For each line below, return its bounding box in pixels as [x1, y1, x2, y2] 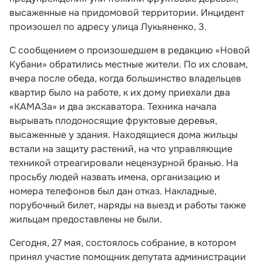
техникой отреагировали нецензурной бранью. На [9, 156, 238, 169]
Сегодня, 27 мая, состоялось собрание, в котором [9, 236, 236, 249]
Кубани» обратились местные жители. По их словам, [9, 58, 248, 70]
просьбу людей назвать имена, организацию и [9, 170, 220, 183]
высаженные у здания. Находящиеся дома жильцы [9, 128, 238, 141]
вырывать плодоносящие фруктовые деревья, [9, 114, 217, 127]
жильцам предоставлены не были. [9, 213, 162, 225]
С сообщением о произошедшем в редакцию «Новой [9, 43, 250, 56]
